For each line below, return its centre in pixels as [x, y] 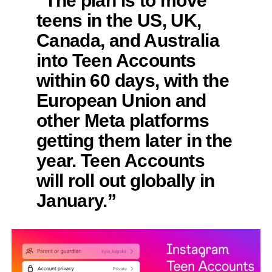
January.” [76, 200]
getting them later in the [134, 140]
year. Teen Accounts [121, 160]
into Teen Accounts [116, 60]
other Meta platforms [123, 120]
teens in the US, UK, [119, 20]
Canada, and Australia [127, 40]
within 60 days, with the [133, 80]
